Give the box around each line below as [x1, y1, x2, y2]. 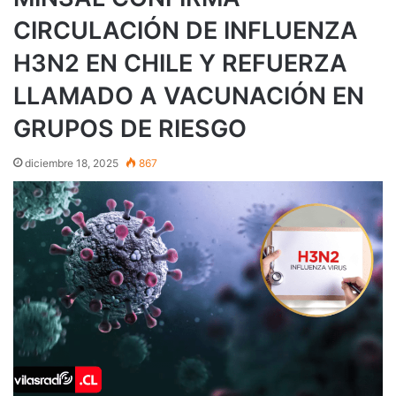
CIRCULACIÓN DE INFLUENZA [13, 15, 358, 45]
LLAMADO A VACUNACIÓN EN [13, 80, 364, 110]
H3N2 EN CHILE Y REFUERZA [13, 48, 347, 78]
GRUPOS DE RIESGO [13, 113, 247, 143]
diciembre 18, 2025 [25, 156, 118, 170]
